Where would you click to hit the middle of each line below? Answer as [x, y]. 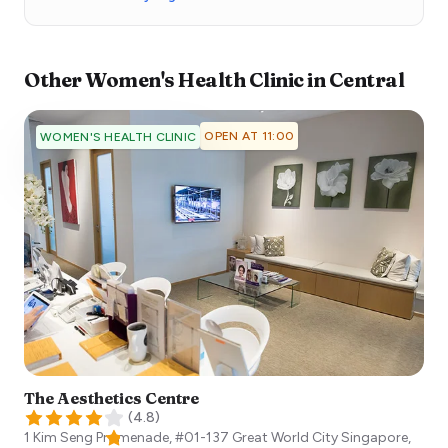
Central [366, 79]
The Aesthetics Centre [111, 398]
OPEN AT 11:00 [249, 135]
